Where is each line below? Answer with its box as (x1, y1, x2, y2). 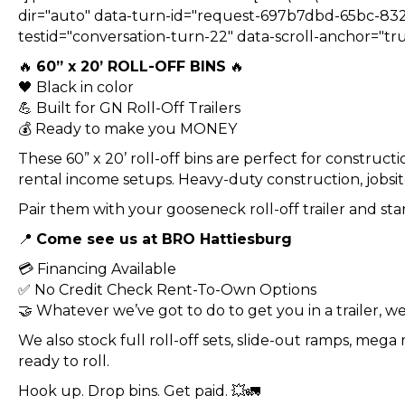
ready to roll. (18, 352, 109, 370)
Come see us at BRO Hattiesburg (36, 230, 292, 248)
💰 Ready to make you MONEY (18, 119, 237, 137)
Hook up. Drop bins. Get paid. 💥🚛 (18, 381, 260, 400)
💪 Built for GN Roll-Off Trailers (18, 99, 240, 117)
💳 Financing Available (18, 259, 176, 278)
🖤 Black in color (18, 78, 134, 96)
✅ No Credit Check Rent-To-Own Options (18, 280, 316, 298)
